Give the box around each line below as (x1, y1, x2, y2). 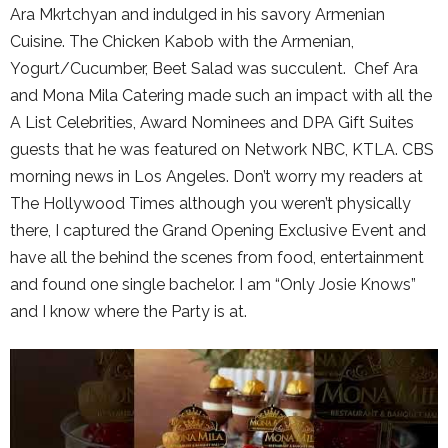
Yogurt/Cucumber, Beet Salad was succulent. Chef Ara (10, 58, 418, 78)
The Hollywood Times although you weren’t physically (10, 193, 411, 213)
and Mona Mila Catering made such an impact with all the (10, 85, 432, 105)
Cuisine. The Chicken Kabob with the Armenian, (10, 31, 354, 51)
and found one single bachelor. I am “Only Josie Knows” (10, 274, 416, 294)
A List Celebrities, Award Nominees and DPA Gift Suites (10, 112, 414, 132)
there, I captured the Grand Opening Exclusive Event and (10, 220, 426, 240)
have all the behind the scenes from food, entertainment (10, 247, 424, 267)
